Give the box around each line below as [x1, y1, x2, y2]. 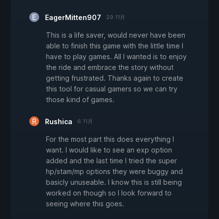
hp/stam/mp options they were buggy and [46, 167, 183, 176]
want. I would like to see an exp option [46, 146, 172, 154]
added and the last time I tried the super [46, 156, 177, 165]
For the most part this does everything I [46, 135, 174, 144]
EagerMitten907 [45, 13, 101, 22]
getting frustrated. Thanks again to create [46, 74, 183, 83]
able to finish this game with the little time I [46, 42, 183, 50]
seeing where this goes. [46, 199, 124, 208]
